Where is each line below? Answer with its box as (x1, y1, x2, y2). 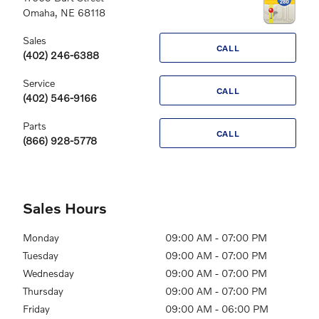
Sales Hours (23, 199, 107, 217)
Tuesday (23, 249, 58, 262)
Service (23, 77, 55, 90)
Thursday (23, 285, 63, 298)
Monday (23, 231, 59, 244)
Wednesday (23, 267, 74, 280)
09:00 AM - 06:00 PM (165, 303, 268, 315)
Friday (23, 303, 50, 315)
